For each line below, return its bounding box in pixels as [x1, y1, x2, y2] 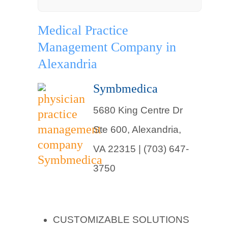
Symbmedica [93, 82, 158, 95]
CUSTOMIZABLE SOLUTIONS [53, 214, 189, 225]
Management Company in [38, 40, 176, 54]
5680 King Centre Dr [93, 105, 183, 116]
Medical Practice [38, 23, 128, 38]
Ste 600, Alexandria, [93, 124, 181, 135]
